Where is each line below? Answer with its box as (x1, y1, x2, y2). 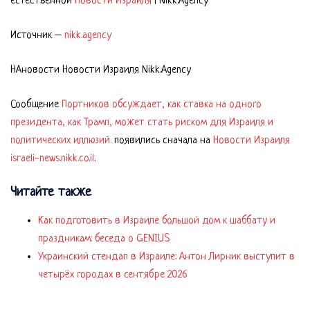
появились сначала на (111, 135, 213, 147)
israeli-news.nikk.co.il (10, 153, 94, 165)
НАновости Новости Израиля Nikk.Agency (10, 64, 191, 76)
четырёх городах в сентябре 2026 (38, 269, 188, 281)
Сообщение (10, 99, 62, 111)
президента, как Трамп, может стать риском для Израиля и (10, 117, 273, 129)
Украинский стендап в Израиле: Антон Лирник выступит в (38, 251, 295, 263)
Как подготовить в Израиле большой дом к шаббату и (38, 215, 275, 227)
